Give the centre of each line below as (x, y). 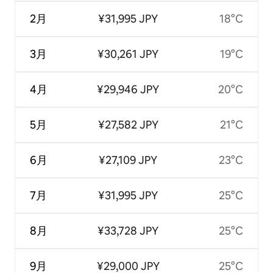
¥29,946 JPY (128, 90)
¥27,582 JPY (128, 125)
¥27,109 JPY (128, 160)
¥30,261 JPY (128, 54)
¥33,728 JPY (128, 231)
